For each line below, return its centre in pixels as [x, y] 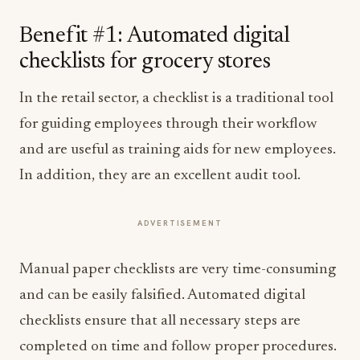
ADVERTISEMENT [180, 223]
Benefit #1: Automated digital [155, 36]
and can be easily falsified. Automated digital [162, 295]
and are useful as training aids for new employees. [178, 150]
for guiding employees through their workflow [168, 124]
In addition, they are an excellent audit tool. [162, 176]
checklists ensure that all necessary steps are [160, 321]
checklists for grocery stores [145, 62]
